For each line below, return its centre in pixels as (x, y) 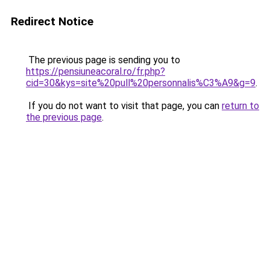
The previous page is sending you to (103, 60)
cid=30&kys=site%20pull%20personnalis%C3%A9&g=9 (141, 83)
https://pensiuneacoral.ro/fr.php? (96, 71)
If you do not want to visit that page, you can (124, 106)
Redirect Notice (52, 21)
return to (240, 106)
